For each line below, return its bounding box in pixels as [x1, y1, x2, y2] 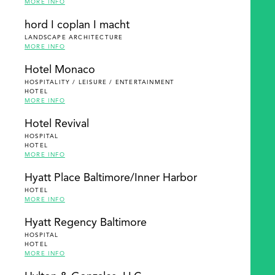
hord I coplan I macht [25, 20, 130, 31]
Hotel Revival [25, 118, 89, 130]
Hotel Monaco [25, 64, 95, 76]
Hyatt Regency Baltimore [25, 217, 147, 228]
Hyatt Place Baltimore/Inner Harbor [25, 172, 197, 184]
